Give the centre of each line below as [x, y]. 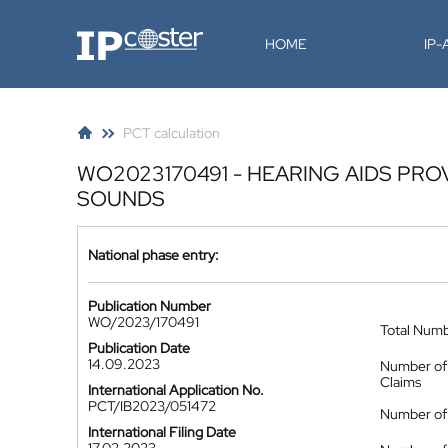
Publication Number [149, 306]
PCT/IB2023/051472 [152, 406]
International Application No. [176, 390]
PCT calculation [171, 133]
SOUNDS [121, 198]
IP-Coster [106, 35]
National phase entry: [153, 254]
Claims [400, 382]
